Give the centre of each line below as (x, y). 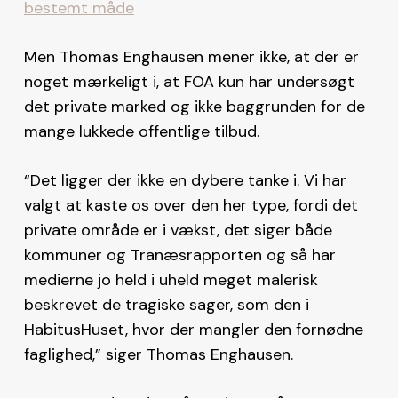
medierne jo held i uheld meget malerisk (171, 279)
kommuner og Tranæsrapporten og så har (179, 255)
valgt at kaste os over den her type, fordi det (191, 205)
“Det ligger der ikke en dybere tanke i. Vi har (185, 180)
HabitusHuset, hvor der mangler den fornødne (193, 329)
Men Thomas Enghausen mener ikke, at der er (191, 56)
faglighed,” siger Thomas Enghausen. (158, 354)
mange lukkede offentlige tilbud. (141, 131)
